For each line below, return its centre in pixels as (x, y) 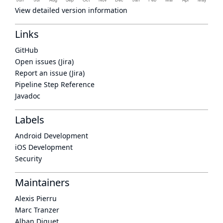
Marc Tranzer (37, 210)
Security (28, 159)
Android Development (52, 136)
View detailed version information (71, 10)
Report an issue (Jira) (50, 73)
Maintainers (42, 182)
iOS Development (44, 147)
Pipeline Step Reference (55, 84)
